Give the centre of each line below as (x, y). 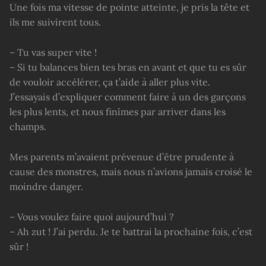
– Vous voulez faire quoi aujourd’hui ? (92, 217)
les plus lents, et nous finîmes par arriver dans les (118, 112)
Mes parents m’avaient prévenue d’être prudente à (122, 157)
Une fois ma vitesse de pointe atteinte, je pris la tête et (129, 7)
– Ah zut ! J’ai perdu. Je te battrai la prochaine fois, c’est (131, 232)
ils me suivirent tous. (55, 22)
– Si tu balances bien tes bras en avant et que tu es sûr (128, 67)
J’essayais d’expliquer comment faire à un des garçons (128, 97)
